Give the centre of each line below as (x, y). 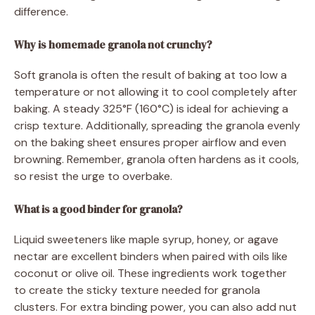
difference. (41, 12)
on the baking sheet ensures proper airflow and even (150, 142)
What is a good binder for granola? (98, 209)
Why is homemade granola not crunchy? (113, 45)
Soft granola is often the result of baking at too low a (150, 75)
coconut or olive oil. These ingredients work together (150, 273)
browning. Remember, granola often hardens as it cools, (156, 159)
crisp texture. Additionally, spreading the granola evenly (157, 126)
